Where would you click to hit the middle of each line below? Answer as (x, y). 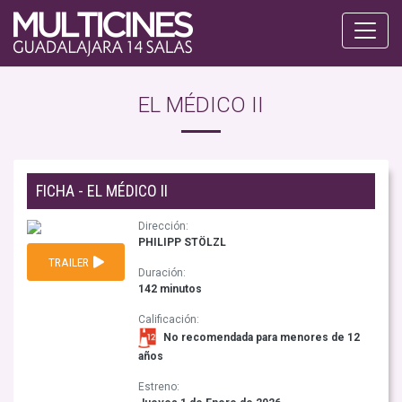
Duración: (162, 273)
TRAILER (70, 262)
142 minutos (170, 289)
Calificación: (169, 319)
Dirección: (164, 226)
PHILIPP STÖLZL (183, 242)
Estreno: (159, 387)
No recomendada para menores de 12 (261, 337)
